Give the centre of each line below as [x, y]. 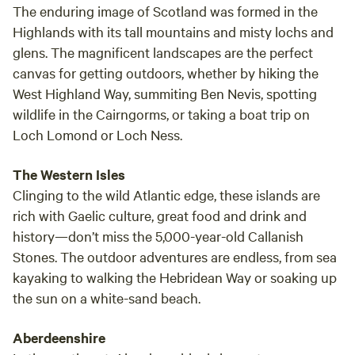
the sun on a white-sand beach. [107, 298]
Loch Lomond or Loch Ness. [97, 134]
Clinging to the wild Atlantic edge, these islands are [166, 195]
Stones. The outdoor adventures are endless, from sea [175, 256]
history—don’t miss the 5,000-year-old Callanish [158, 236]
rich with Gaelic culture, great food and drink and [160, 215]
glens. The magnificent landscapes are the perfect [163, 52]
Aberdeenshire [59, 338]
